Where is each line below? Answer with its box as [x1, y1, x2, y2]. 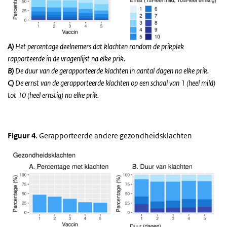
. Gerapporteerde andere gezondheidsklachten [35, 130, 192, 140]
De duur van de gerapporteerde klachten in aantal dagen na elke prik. [14, 65, 209, 75]
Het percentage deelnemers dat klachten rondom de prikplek [14, 41, 184, 51]
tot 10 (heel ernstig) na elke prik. [8, 90, 99, 100]
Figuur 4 [8, 130, 35, 140]
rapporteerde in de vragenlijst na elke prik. [8, 53, 125, 63]
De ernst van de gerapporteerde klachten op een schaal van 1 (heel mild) [15, 78, 215, 88]
